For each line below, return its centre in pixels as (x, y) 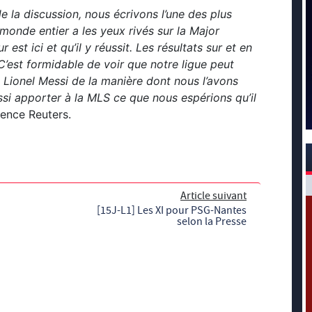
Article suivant (213, 196)
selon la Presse (212, 222)
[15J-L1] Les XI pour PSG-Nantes (172, 211)
